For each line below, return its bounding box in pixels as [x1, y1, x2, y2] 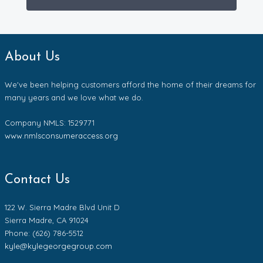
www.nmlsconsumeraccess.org [5, 130, 118, 140]
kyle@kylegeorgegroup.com [5, 241, 112, 251]
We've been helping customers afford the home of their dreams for [5, 79, 256, 89]
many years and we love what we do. [5, 92, 143, 102]
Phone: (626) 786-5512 [5, 228, 83, 238]
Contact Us [5, 173, 70, 187]
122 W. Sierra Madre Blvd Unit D [5, 203, 120, 213]
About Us [5, 50, 60, 64]
